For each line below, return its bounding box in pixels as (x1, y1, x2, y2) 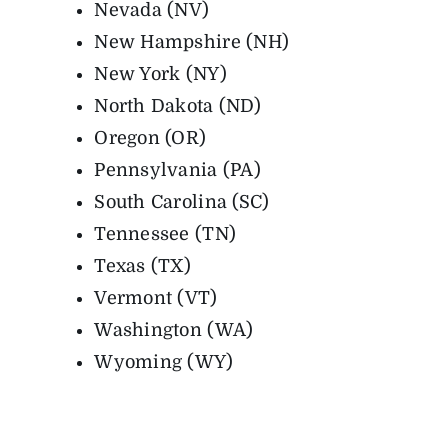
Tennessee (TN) (94, 224, 237, 245)
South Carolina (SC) (94, 192, 270, 213)
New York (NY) (94, 64, 227, 85)
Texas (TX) (94, 256, 192, 277)
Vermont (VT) (94, 288, 218, 309)
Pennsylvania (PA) (94, 160, 261, 181)
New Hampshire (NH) (94, 32, 290, 53)
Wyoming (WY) (94, 352, 234, 373)
